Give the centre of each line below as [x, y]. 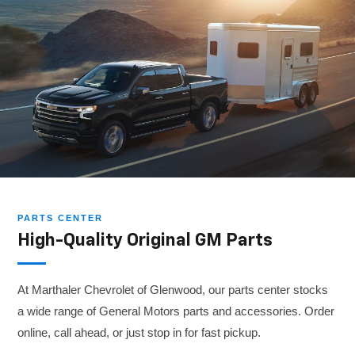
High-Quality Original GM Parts [145, 241]
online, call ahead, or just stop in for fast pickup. [139, 333]
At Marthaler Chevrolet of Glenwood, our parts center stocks [173, 290]
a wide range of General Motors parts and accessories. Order [176, 311]
